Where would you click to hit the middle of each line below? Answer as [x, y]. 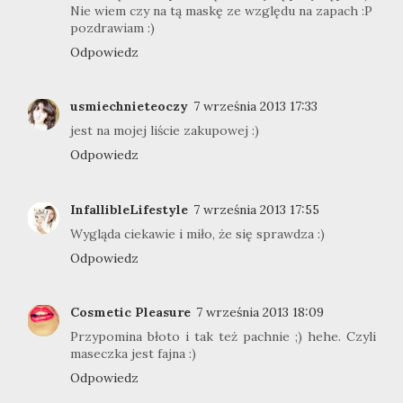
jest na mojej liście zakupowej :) [165, 131]
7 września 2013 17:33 [255, 107]
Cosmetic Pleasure [130, 313]
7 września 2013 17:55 [256, 209]
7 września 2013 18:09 [260, 313]
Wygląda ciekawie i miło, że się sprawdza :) [197, 233]
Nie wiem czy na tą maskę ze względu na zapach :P [221, 10]
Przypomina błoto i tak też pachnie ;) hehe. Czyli [223, 337]
